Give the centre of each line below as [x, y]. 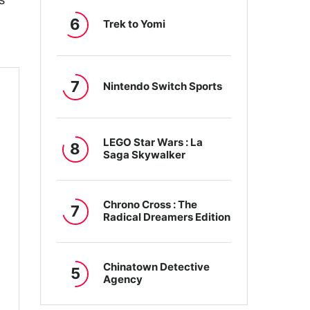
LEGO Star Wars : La [153, 143]
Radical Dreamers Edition [167, 217]
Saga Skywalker [145, 155]
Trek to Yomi [135, 24]
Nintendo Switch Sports [163, 86]
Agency [123, 280]
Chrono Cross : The [151, 205]
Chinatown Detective [157, 267]
